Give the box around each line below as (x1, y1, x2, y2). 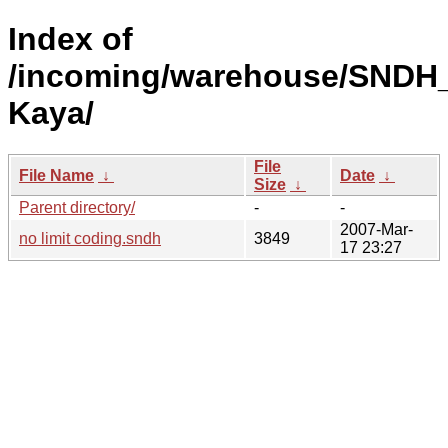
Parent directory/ (19, 198, 135, 216)
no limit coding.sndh (19, 229, 161, 247)
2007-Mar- (340, 220, 413, 238)
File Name (19, 166, 94, 184)
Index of (8, 21, 133, 58)
